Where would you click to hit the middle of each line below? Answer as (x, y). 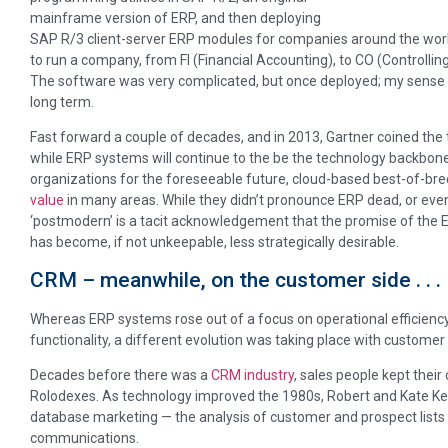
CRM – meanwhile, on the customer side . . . (235, 279)
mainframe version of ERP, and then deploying (175, 18)
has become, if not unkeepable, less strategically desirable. (214, 242)
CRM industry (252, 375)
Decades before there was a (120, 375)
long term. (62, 102)
